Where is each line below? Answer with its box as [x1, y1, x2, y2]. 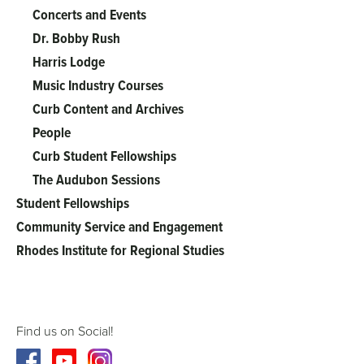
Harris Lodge [32, 51, 105, 73]
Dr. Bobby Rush [32, 28, 120, 50]
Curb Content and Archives [32, 98, 184, 120]
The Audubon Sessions [32, 169, 160, 191]
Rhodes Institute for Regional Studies [16, 240, 224, 262]
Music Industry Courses [32, 75, 163, 97]
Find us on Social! [16, 322, 114, 340]
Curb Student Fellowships [32, 145, 176, 167]
